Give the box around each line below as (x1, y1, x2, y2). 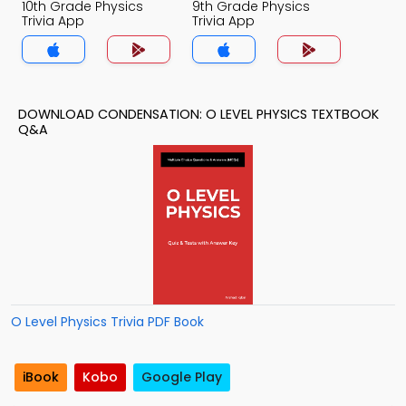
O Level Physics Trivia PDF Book (11, 313, 204, 331)
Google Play (141, 368, 222, 387)
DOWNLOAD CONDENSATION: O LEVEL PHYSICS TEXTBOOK (18, 105, 379, 123)
